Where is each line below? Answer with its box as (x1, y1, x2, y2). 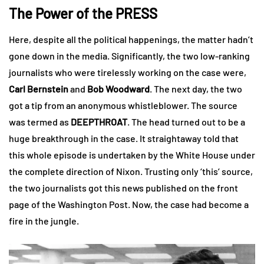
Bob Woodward (87, 82, 150, 94)
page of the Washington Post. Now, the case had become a (9, 198, 249, 210)
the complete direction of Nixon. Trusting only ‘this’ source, (9, 165, 253, 177)
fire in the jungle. (9, 214, 79, 226)
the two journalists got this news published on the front (9, 181, 238, 193)
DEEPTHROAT (71, 115, 127, 127)
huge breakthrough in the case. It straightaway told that (9, 132, 239, 144)
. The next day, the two (150, 82, 242, 94)
